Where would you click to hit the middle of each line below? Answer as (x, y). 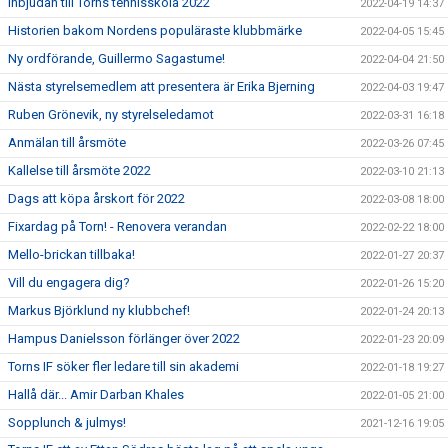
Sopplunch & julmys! (67, 423)
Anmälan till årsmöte (67, 143)
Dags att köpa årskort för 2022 (96, 199)
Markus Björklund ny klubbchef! (99, 311)
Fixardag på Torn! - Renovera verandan (117, 227)
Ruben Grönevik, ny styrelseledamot (111, 115)
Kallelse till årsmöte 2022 (79, 171)
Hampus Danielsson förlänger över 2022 (125, 339)
